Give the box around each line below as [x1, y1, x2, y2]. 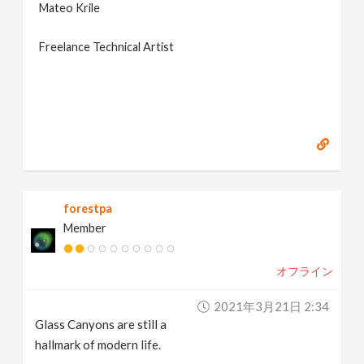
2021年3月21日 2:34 [213, 299, 329, 314]
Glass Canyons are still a [35, 317, 167, 332]
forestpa [63, 201, 113, 216]
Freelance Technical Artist [39, 40, 175, 54]
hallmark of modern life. [35, 337, 162, 353]
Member [63, 221, 107, 236]
